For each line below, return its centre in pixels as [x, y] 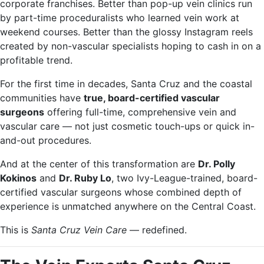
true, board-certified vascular [152, 98]
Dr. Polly [217, 164]
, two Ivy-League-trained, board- [184, 178]
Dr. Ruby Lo [85, 178]
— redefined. [157, 230]
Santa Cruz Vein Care [79, 230]
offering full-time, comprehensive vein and [140, 112]
